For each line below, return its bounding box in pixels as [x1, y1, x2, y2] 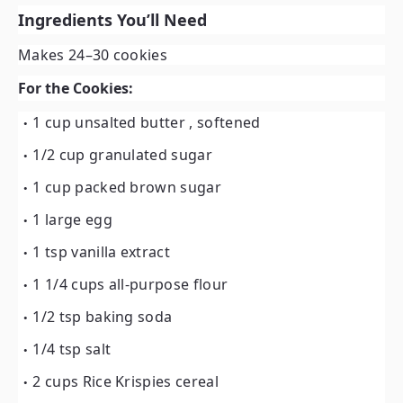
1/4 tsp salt [32, 339, 112, 359]
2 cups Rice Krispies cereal [32, 372, 219, 391]
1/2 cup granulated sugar [32, 145, 213, 165]
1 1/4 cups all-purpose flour [32, 274, 228, 294]
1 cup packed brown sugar [32, 177, 222, 197]
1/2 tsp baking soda [32, 307, 173, 327]
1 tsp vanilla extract [32, 242, 171, 262]
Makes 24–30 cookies [18, 45, 168, 65]
